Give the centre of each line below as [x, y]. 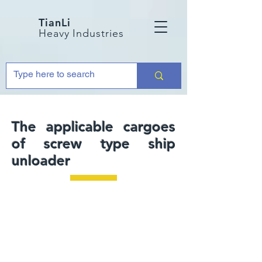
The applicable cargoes [94, 127]
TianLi [56, 23]
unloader [41, 161]
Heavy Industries [81, 33]
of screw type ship [94, 144]
